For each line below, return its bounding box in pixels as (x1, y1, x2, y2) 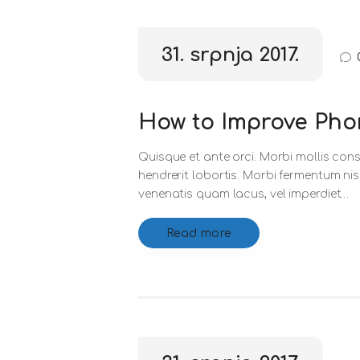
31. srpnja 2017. (162, 43, 300, 66)
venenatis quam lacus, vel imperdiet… (138, 187, 350, 200)
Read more (166, 227, 231, 239)
